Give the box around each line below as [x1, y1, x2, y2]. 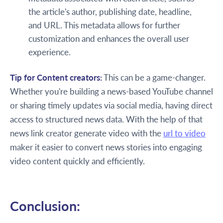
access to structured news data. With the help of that [10, 114, 203, 125]
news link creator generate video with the [10, 128, 163, 139]
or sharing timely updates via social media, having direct [10, 100, 213, 111]
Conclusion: [10, 197, 80, 214]
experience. [28, 47, 71, 58]
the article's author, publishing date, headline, [28, 6, 192, 17]
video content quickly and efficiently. [10, 156, 145, 167]
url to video [163, 128, 206, 139]
